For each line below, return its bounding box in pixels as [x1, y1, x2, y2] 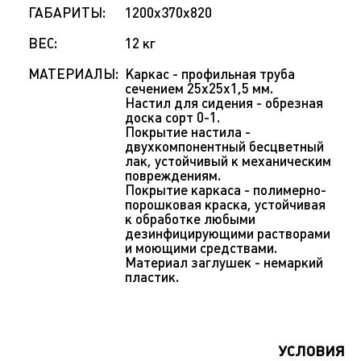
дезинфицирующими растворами [125, 226, 330, 242]
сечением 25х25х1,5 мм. [125, 81, 273, 97]
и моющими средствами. [125, 240, 277, 256]
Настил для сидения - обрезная [125, 95, 323, 111]
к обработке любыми [125, 211, 255, 227]
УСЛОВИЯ [279, 342, 345, 359]
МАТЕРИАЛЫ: [28, 66, 118, 82]
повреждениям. [125, 168, 221, 184]
